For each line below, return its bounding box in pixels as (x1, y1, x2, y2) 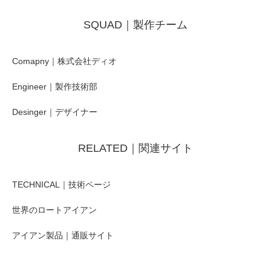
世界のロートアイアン (12, 204, 97, 215)
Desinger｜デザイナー (12, 106, 97, 117)
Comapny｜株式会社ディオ (12, 56, 117, 66)
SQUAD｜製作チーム (83, 18, 188, 31)
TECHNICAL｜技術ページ (12, 179, 111, 189)
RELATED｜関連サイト (78, 142, 193, 154)
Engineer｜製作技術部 (12, 81, 97, 91)
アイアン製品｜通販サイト (12, 230, 114, 240)
